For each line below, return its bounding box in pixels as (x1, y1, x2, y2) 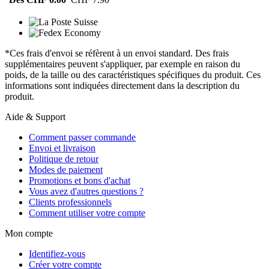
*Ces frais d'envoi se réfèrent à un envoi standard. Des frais (5, 48, 229, 59)
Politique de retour (29, 154, 98, 165)
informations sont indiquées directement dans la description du (5, 80, 240, 91)
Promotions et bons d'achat (29, 175, 130, 186)
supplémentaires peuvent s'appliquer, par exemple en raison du (5, 59, 240, 70)
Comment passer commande (29, 132, 136, 143)
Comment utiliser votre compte (29, 208, 145, 219)
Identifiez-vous (29, 249, 85, 259)
